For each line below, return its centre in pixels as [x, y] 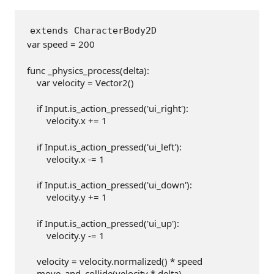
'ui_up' [160, 223]
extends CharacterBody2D [93, 31]
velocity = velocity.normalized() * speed [115, 261]
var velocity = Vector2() [80, 82]
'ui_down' [167, 185]
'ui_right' [165, 109]
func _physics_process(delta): [88, 70]
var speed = [53, 44]
